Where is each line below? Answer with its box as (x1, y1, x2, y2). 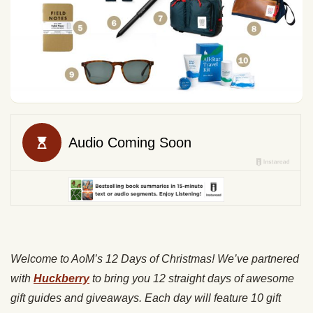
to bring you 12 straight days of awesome (89, 272, 294, 284)
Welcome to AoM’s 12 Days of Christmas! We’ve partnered (10, 252, 299, 265)
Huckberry (34, 272, 89, 284)
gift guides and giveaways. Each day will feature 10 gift (10, 291, 281, 304)
